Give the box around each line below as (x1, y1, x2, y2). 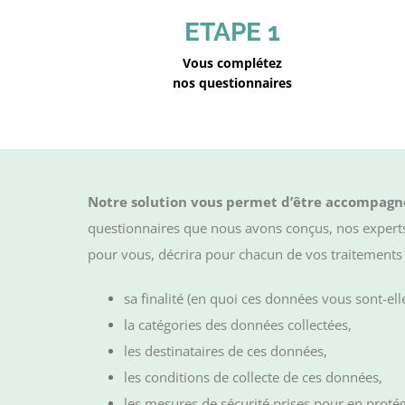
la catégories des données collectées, (124, 316, 352, 334)
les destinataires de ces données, (124, 342, 327, 360)
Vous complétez (183, 54, 282, 71)
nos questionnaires (173, 74, 292, 91)
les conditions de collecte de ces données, (124, 368, 382, 386)
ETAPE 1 (184, 17, 280, 47)
